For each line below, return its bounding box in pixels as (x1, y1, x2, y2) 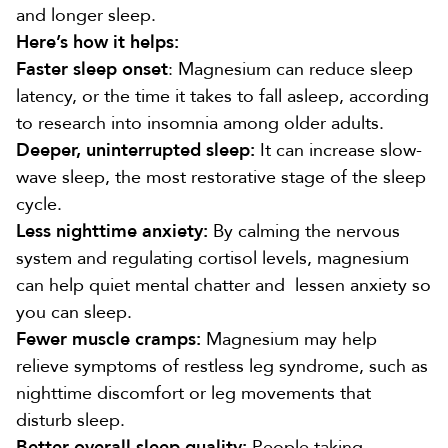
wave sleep (16, 164, 105, 190)
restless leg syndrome (184, 353, 359, 379)
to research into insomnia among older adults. (16, 110, 384, 136)
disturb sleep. (16, 407, 125, 433)
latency (16, 83, 72, 109)
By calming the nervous (208, 218, 400, 244)
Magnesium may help (201, 326, 377, 352)
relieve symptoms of (16, 353, 184, 379)
